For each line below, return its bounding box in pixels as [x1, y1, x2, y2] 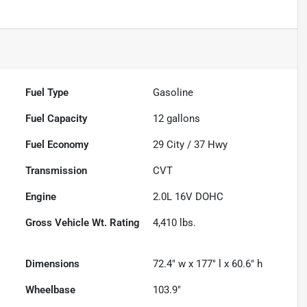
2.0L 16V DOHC [153, 191, 224, 204]
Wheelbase [25, 284, 76, 297]
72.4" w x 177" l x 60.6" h [153, 258, 263, 271]
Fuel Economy [25, 138, 89, 151]
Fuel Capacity [25, 112, 88, 125]
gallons [164, 112, 201, 125]
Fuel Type [25, 86, 69, 99]
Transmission [25, 164, 88, 177]
